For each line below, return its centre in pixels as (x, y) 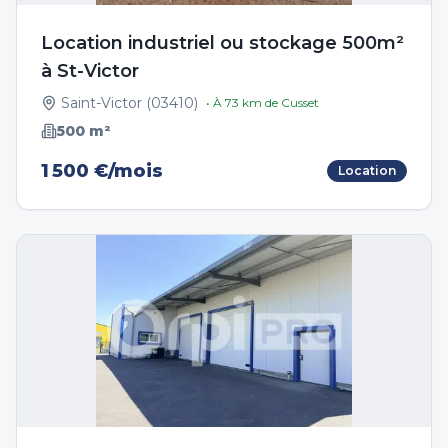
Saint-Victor (101, 103)
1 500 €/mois (102, 171)
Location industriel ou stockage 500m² (222, 43)
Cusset (300, 102)
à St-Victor (90, 71)
